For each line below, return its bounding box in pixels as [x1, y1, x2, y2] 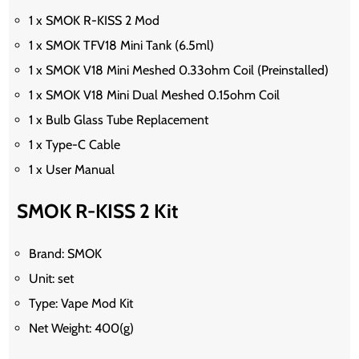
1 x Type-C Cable [29, 137, 121, 153]
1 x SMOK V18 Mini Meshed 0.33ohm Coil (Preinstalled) [29, 63, 329, 79]
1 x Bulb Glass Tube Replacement [29, 112, 209, 128]
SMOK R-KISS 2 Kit [17, 199, 179, 224]
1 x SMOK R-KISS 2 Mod [29, 13, 160, 29]
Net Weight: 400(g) [29, 320, 135, 336]
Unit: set [29, 270, 75, 286]
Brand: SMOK [29, 245, 103, 261]
